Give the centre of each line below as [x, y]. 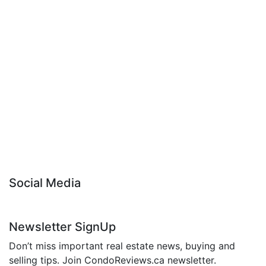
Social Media [45, 183]
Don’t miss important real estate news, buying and [122, 246]
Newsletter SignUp [62, 227]
